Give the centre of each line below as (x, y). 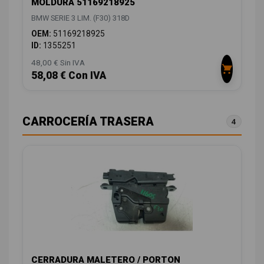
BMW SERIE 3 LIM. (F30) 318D (80, 18)
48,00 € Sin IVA (58, 63)
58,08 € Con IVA (69, 76)
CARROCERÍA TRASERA (88, 122)
